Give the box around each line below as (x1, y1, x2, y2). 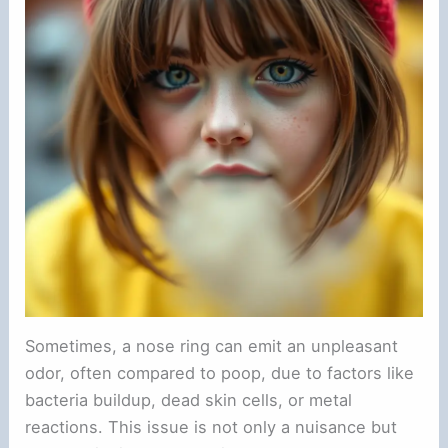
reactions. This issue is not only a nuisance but (25, 417, 398, 438)
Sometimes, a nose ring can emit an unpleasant (25, 336, 399, 357)
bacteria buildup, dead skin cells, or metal (25, 390, 353, 411)
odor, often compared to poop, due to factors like (25, 363, 415, 384)
